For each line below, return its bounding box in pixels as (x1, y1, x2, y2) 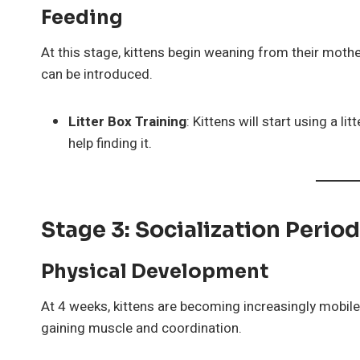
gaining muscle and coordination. (41, 317, 242, 338)
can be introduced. (41, 63, 153, 84)
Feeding (41, 5, 123, 30)
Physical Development (41, 259, 268, 284)
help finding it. (68, 133, 152, 153)
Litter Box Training (68, 111, 186, 132)
